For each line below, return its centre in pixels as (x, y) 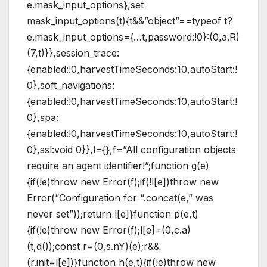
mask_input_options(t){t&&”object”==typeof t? (130, 21)
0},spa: (43, 117)
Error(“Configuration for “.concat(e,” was (120, 198)
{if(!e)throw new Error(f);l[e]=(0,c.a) (109, 230)
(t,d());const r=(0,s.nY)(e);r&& (93, 246)
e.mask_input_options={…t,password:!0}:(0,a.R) (133, 37)
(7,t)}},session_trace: (73, 53)
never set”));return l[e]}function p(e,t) (113, 214)
